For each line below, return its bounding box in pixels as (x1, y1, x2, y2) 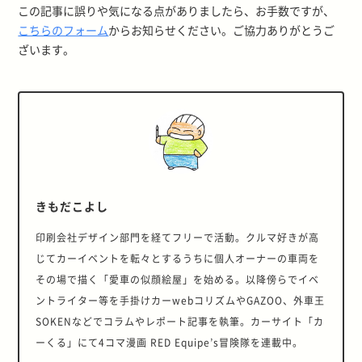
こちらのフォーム (18, 22, 109, 39)
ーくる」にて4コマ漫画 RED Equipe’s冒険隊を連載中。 (36, 335, 304, 350)
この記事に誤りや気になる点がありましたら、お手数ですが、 (18, 2, 335, 19)
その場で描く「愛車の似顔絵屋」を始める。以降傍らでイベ (36, 272, 320, 287)
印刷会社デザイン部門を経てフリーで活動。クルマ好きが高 (36, 230, 320, 245)
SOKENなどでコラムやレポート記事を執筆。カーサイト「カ (36, 314, 325, 329)
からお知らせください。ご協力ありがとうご (108, 22, 335, 39)
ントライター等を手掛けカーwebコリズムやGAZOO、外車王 (36, 293, 326, 308)
